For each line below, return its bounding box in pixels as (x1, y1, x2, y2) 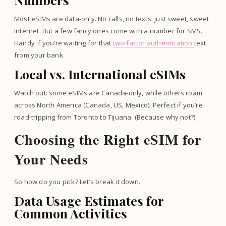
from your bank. (14, 50, 65, 60)
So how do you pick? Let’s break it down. (14, 177, 140, 186)
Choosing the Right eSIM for (14, 129, 201, 150)
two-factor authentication (112, 38, 194, 47)
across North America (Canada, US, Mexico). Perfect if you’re (14, 100, 203, 109)
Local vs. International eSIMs (14, 65, 186, 82)
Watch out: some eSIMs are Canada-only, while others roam (14, 88, 203, 97)
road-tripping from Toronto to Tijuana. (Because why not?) (14, 112, 196, 122)
